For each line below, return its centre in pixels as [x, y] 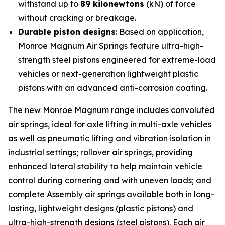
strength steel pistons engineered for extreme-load [117, 60]
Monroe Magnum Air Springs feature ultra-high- [111, 45]
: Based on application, [160, 31]
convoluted [193, 110]
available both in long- [170, 194]
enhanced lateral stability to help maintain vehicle [105, 166]
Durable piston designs [67, 31]
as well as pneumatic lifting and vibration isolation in [109, 138]
